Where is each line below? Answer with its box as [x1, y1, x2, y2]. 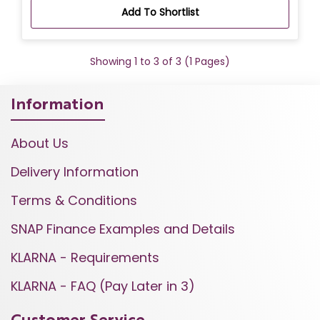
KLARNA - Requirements [11, 248, 159, 266]
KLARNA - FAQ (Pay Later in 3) [11, 276, 195, 295]
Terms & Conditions [11, 191, 137, 209]
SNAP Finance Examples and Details [11, 219, 235, 238]
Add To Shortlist [121, 4, 199, 19]
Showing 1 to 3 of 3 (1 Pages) [90, 54, 230, 69]
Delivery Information [11, 162, 139, 181]
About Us [11, 134, 69, 152]
